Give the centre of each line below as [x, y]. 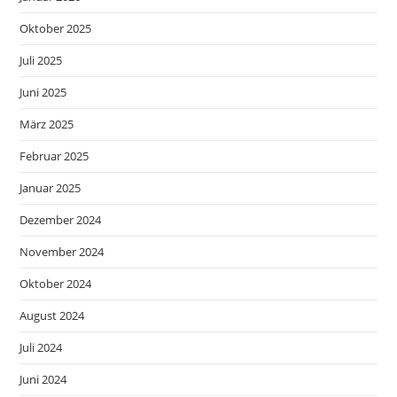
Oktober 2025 [56, 28]
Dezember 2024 [61, 220]
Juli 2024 [41, 347]
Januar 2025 [51, 188]
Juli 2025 [41, 60]
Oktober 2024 [56, 284]
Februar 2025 [54, 156]
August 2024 [52, 315]
